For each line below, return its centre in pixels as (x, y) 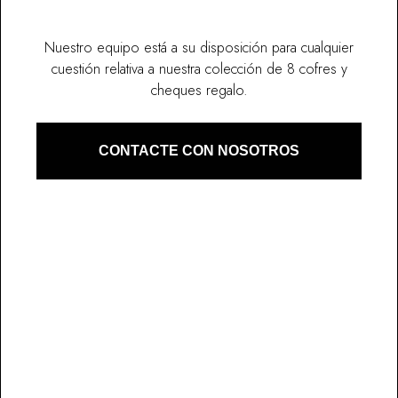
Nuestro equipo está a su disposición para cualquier (199, 47)
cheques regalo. (199, 90)
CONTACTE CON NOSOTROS (199, 150)
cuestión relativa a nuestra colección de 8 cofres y (199, 68)
